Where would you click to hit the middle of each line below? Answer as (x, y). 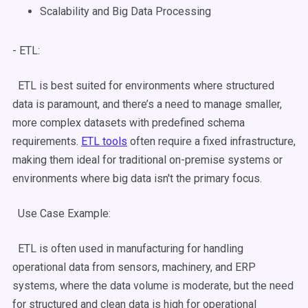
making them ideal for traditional (91, 160)
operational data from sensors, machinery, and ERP (134, 267)
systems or (254, 160)
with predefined (167, 123)
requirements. (47, 141)
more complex (48, 123)
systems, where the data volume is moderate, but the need (153, 286)
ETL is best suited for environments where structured (143, 86)
